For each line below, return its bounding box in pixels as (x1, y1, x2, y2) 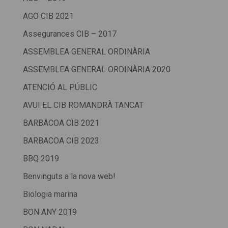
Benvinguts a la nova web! (22, 172, 116, 182)
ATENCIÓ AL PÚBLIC (22, 82, 97, 93)
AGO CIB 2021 (22, 11, 74, 21)
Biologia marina (22, 189, 77, 199)
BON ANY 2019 (22, 207, 77, 217)
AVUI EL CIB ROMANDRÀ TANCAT (22, 100, 144, 110)
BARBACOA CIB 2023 (22, 136, 99, 146)
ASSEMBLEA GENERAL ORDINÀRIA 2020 (22, 65, 170, 75)
